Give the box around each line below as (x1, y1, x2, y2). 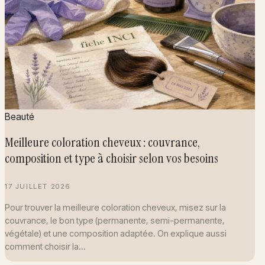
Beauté (5, 110, 34, 122)
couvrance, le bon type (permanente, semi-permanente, (5, 215, 225, 225)
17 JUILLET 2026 (5, 182, 70, 191)
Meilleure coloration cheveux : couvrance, (5, 134, 200, 151)
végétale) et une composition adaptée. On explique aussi (5, 228, 227, 238)
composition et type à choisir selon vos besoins (5, 150, 218, 167)
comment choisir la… (5, 241, 86, 251)
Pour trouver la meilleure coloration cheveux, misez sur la (5, 202, 226, 212)
